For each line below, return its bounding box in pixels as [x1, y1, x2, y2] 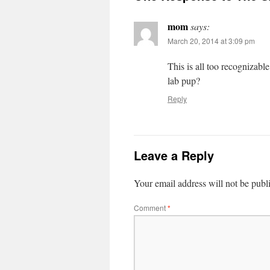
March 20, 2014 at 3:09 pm [168, 36, 255, 46]
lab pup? [168, 74, 200, 87]
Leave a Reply [134, 146, 214, 164]
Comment [134, 202, 168, 213]
